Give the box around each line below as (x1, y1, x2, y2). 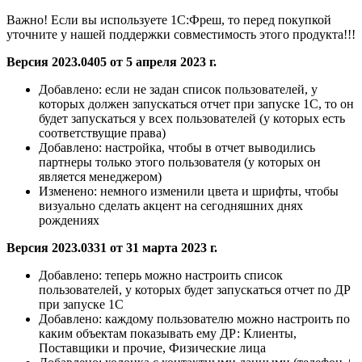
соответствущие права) (39, 126, 166, 141)
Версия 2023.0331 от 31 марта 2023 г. (6, 241, 217, 255)
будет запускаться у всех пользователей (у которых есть (39, 112, 345, 126)
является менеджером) (39, 170, 162, 184)
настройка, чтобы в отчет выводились (102, 141, 315, 155)
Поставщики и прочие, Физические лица (39, 341, 266, 356)
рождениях (39, 213, 99, 228)
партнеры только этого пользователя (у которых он (39, 155, 321, 170)
